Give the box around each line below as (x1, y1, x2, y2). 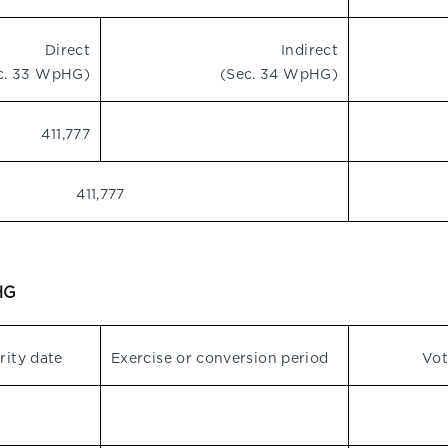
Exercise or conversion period (111, 350, 329, 366)
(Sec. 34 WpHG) (219, 66, 338, 82)
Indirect (281, 42, 338, 58)
